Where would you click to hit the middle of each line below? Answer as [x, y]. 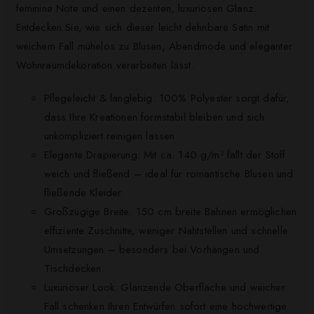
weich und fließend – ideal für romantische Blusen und [169, 173]
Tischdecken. [74, 268]
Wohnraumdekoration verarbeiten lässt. [105, 66]
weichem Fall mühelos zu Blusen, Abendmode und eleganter [154, 47]
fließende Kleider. [84, 192]
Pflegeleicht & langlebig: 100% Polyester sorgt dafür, [167, 98]
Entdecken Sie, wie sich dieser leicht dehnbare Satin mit [143, 28]
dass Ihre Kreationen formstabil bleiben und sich [154, 117]
